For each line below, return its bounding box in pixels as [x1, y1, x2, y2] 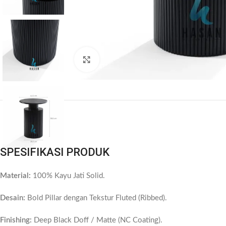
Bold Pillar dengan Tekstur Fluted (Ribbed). [25, 194, 167, 202]
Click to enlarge [99, 55, 146, 63]
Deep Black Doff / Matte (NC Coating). [32, 216, 162, 224]
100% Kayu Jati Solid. [31, 172, 105, 180]
